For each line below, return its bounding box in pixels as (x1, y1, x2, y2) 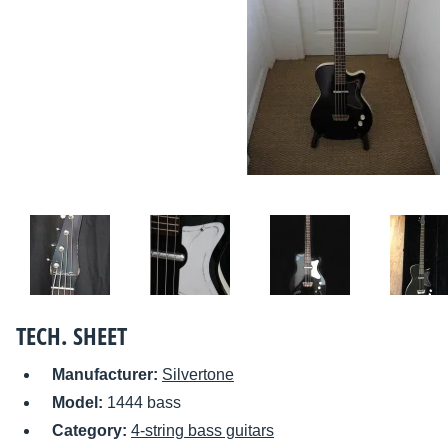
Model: (52, 394, 107, 412)
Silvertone (162, 366, 234, 384)
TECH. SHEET (16, 319, 127, 353)
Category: (52, 422, 131, 440)
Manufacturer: (52, 366, 162, 384)
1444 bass (107, 394, 181, 412)
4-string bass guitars (131, 422, 274, 440)
